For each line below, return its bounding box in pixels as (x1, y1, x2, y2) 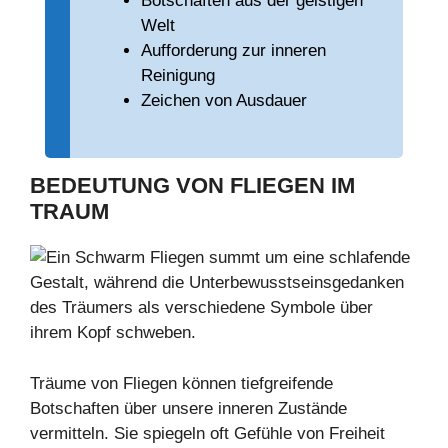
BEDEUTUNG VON (30, 173, 230, 199)
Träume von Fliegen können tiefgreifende (30, 373, 333, 393)
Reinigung (141, 65, 215, 85)
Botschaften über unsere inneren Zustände (30, 398, 347, 418)
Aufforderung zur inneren (141, 40, 326, 60)
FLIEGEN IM (230, 173, 355, 199)
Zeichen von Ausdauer (141, 90, 307, 110)
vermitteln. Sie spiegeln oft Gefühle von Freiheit (30, 423, 385, 443)
